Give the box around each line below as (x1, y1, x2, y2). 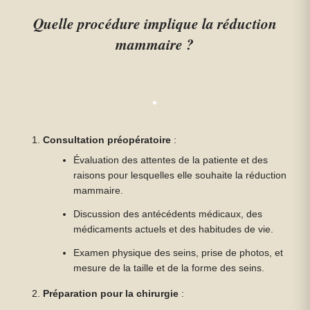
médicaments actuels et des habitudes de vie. (73, 224, 274, 235)
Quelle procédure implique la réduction (33, 13, 277, 34)
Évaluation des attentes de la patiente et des (73, 155, 268, 165)
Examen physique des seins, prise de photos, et (73, 248, 284, 258)
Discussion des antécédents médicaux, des (73, 209, 263, 219)
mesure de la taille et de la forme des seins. (73, 263, 265, 273)
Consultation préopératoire (43, 135, 172, 145)
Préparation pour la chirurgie (43, 289, 179, 299)
